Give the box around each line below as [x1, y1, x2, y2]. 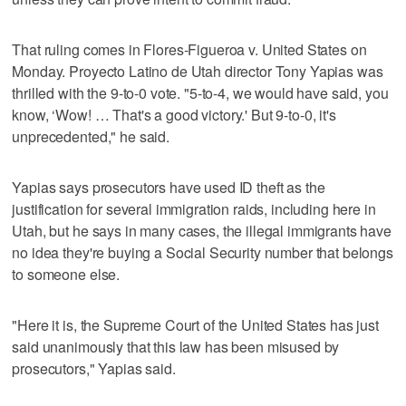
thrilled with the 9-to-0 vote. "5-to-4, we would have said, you [12, 82, 389, 103]
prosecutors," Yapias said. [12, 357, 176, 379]
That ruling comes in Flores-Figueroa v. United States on [12, 38, 367, 60]
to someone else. [12, 263, 121, 285]
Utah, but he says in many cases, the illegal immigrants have [12, 219, 391, 241]
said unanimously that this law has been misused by [12, 335, 340, 357]
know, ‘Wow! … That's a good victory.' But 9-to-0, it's [12, 103, 336, 125]
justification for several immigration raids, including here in [12, 198, 376, 219]
